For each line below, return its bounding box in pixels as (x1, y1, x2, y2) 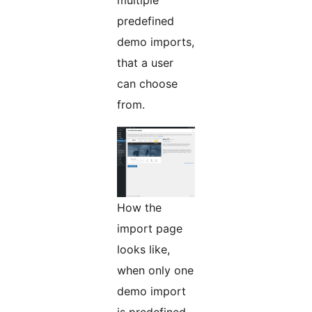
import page (117, 221, 182, 236)
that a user (117, 56, 173, 70)
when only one (117, 263, 194, 278)
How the (117, 201, 162, 215)
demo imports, (117, 35, 194, 49)
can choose (117, 77, 178, 91)
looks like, (117, 242, 170, 257)
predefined (117, 14, 174, 29)
